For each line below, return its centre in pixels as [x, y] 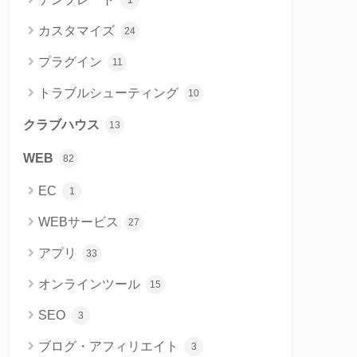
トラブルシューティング [110, 92]
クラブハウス [63, 124]
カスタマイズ [78, 30]
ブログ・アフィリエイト [110, 346]
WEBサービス [80, 222]
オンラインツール [91, 284]
